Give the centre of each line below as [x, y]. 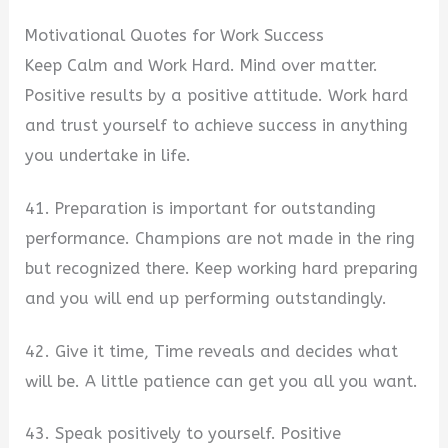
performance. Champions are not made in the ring [220, 238]
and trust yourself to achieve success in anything [217, 126]
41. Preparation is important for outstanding [201, 208]
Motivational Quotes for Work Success [175, 36]
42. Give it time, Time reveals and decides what [212, 351]
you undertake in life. [108, 156]
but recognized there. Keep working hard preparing [222, 268]
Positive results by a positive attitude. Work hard [217, 96]
